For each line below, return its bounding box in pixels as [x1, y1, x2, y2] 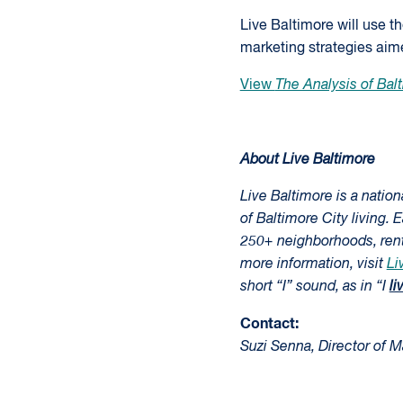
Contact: [239, 317, 299, 331]
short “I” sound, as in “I [239, 280, 390, 294]
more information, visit [239, 257, 387, 272]
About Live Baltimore [239, 153, 375, 167]
